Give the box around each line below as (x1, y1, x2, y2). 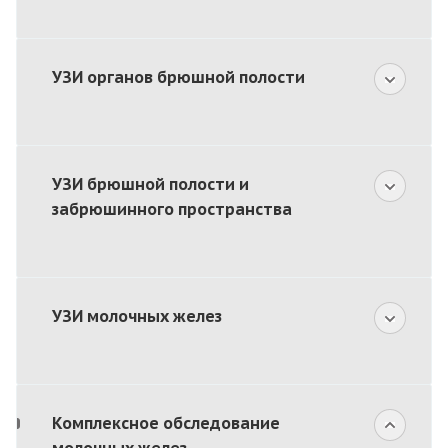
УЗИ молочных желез (52, 305, 222, 326)
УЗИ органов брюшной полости (52, 66, 305, 87)
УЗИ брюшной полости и (52, 173, 249, 194)
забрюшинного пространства (52, 198, 292, 219)
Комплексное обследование (52, 412, 280, 433)
